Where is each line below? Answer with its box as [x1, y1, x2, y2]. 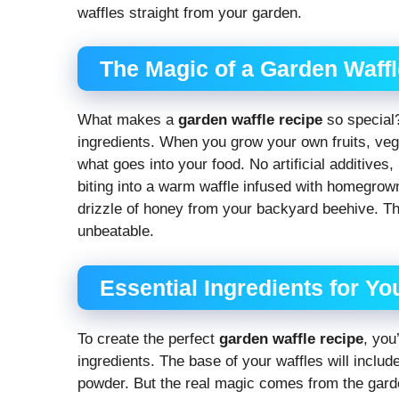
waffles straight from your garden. [77, 4, 302, 21]
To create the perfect [77, 330, 219, 347]
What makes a [77, 111, 178, 129]
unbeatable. [77, 223, 154, 240]
